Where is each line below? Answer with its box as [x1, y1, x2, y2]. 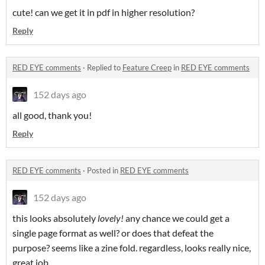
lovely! [98, 212, 124, 224]
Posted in [87, 166, 120, 176]
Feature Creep [122, 63, 172, 73]
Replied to [87, 63, 122, 73]
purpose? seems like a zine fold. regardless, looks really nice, [12, 242, 251, 254]
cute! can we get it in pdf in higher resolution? [12, 7, 195, 18]
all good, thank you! [12, 109, 92, 121]
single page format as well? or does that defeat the [12, 227, 214, 239]
